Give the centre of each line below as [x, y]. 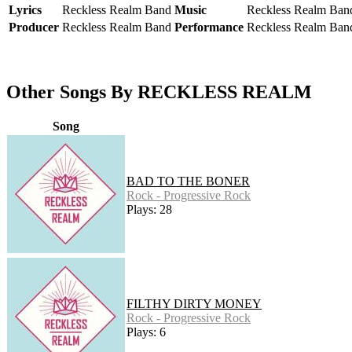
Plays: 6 [146, 332]
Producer [34, 27]
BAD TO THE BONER [188, 181]
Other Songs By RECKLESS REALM [159, 92]
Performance [209, 27]
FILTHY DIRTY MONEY [194, 303]
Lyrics [25, 9]
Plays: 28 [149, 209]
